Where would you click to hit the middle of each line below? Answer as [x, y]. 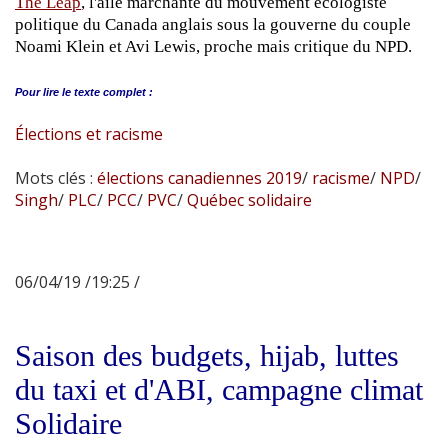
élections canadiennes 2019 [199, 178]
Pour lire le [43, 92]
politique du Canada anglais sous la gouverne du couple [213, 25]
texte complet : [113, 92]
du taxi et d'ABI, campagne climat [219, 390]
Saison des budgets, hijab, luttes [207, 356]
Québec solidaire [247, 200]
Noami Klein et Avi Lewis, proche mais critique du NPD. [213, 47]
